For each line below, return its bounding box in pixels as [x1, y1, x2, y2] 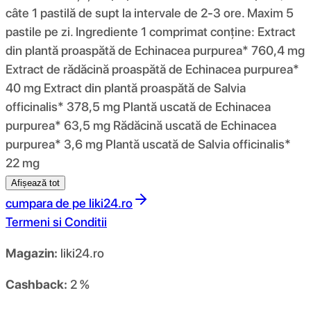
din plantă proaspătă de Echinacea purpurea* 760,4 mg [6, 42, 305, 58]
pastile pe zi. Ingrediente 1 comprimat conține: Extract [6, 24, 296, 39]
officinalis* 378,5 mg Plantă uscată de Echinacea [6, 99, 271, 114]
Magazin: [6, 245, 58, 260]
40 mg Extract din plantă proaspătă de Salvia [6, 80, 246, 95]
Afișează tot [11, 177, 60, 188]
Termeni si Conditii [6, 214, 107, 229]
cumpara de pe [6, 195, 86, 210]
